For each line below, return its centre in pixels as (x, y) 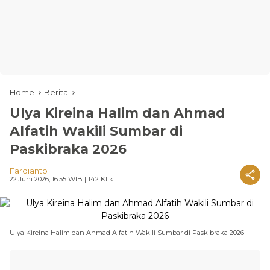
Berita (56, 92)
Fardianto (29, 170)
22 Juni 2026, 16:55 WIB (46, 179)
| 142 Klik (98, 179)
